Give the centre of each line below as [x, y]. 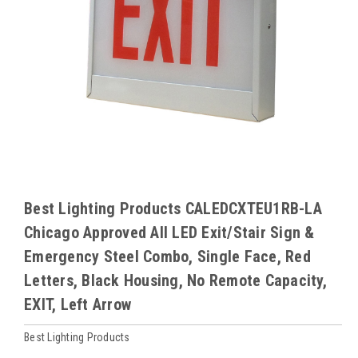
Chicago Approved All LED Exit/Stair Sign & [169, 232]
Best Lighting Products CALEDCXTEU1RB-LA [173, 208]
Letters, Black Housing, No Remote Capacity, [175, 280]
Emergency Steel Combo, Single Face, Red [167, 256]
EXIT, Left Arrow [78, 304]
